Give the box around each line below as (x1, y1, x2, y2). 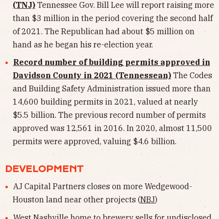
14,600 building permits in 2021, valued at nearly (13, 97, 198, 107)
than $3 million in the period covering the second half (13, 13, 213, 23)
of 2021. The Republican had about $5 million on (13, 26, 195, 36)
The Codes (173, 70, 212, 81)
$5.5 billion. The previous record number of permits (13, 110, 206, 120)
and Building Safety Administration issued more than (13, 84, 211, 94)
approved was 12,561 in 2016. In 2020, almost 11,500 (13, 123, 212, 133)
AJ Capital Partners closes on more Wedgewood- (13, 181, 192, 192)
